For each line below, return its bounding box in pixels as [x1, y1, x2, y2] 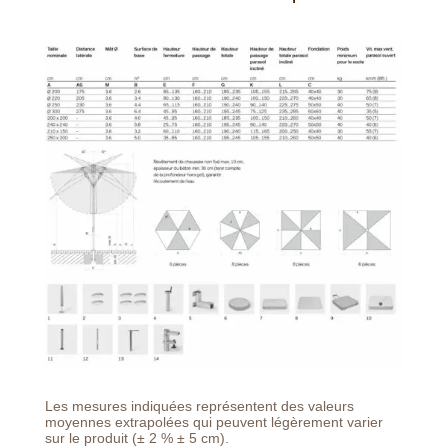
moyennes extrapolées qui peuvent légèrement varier [44, 413, 383, 430]
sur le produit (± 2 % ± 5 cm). [44, 429, 229, 446]
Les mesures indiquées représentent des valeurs [44, 397, 354, 414]
